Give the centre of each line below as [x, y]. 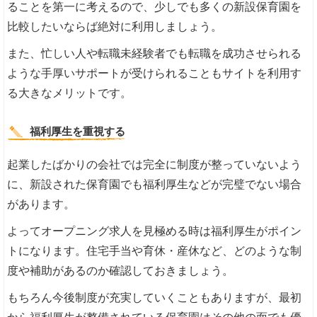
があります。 [41, 204]
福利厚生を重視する [78, 132]
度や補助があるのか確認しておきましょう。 [121, 271]
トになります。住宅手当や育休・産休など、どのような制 [155, 251]
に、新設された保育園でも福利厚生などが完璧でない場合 [155, 185]
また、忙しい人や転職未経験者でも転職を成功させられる [155, 54]
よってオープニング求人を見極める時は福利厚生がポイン [155, 231]
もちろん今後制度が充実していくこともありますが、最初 [155, 298]
